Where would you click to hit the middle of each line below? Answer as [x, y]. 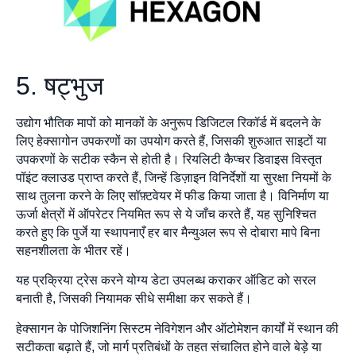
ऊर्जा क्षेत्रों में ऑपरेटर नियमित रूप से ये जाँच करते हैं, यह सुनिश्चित [166, 214]
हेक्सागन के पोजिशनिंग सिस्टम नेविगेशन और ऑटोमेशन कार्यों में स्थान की [177, 328]
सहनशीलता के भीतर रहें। [75, 250]
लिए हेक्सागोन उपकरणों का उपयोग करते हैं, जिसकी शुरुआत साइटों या [171, 141]
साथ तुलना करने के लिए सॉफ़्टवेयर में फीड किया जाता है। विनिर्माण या [172, 195]
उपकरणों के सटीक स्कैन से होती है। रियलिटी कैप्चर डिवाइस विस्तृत [169, 159]
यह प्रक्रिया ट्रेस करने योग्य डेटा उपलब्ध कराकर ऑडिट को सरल [166, 281]
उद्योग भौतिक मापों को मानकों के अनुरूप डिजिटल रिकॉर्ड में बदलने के [168, 122]
